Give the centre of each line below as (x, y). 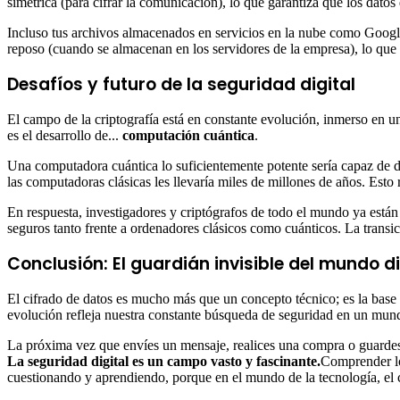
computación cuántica (188, 136)
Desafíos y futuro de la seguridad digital (181, 85)
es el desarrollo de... (65, 136)
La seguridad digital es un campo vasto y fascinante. (164, 362)
